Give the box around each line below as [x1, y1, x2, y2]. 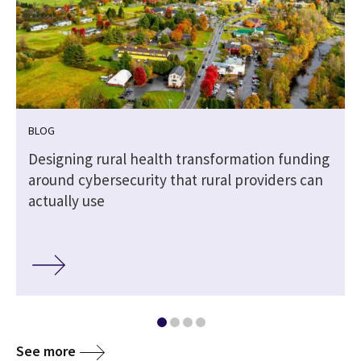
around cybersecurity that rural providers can [28, 169, 323, 189]
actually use [28, 190, 105, 210]
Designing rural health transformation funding [28, 148, 330, 168]
